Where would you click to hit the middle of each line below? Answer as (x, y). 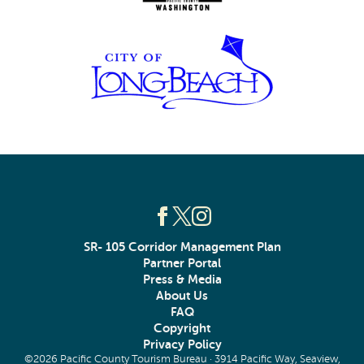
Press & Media (182, 279)
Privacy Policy (182, 344)
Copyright (182, 328)
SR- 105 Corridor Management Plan (182, 247)
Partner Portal (182, 263)
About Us (182, 296)
